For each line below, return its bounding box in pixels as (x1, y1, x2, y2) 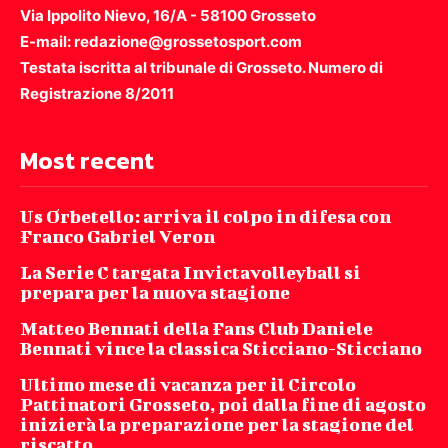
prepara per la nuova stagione (20, 281, 290, 303)
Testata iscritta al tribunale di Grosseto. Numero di (20, 57, 383, 77)
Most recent (20, 142, 154, 178)
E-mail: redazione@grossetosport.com (20, 31, 302, 51)
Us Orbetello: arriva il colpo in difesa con (20, 205, 391, 227)
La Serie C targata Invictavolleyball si (20, 261, 361, 283)
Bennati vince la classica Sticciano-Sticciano (20, 337, 422, 359)
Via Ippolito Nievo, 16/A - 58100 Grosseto (20, 5, 316, 25)
